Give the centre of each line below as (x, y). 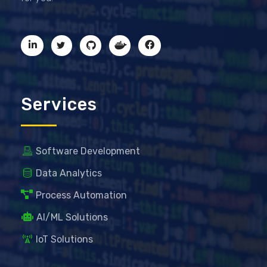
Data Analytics (69, 173)
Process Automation (81, 195)
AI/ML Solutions (72, 217)
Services (59, 104)
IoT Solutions (64, 239)
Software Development (88, 151)
